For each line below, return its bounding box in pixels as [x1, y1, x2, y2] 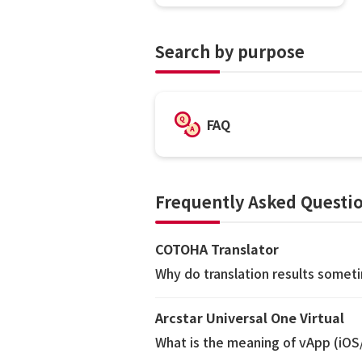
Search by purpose [155, 40, 305, 63]
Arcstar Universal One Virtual [155, 308, 344, 327]
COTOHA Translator [155, 239, 279, 259]
